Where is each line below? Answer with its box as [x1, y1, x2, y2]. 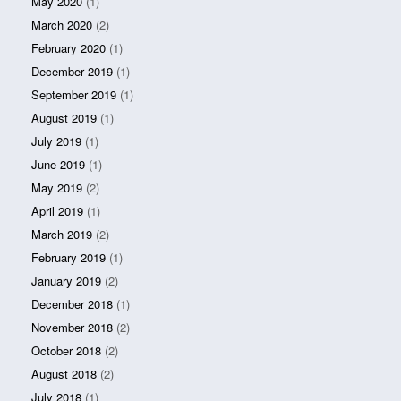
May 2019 [31, 178, 82, 196]
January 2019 [31, 271, 101, 289]
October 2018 [31, 341, 101, 359]
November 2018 [31, 318, 113, 336]
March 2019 [31, 225, 92, 243]
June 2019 [31, 155, 85, 173]
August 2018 [31, 364, 97, 382]
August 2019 [31, 108, 97, 126]
